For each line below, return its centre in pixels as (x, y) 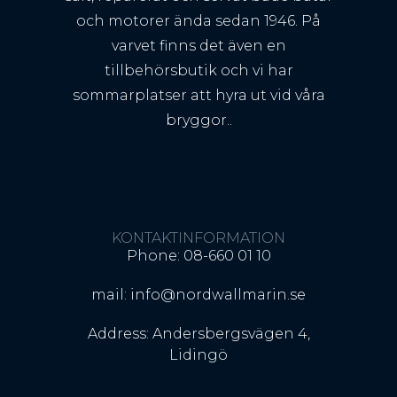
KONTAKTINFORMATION (198, 238)
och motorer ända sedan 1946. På (198, 21)
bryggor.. (198, 121)
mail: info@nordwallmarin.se (198, 295)
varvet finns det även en (198, 46)
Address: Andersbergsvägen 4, (198, 334)
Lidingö (198, 355)
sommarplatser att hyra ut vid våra (198, 96)
